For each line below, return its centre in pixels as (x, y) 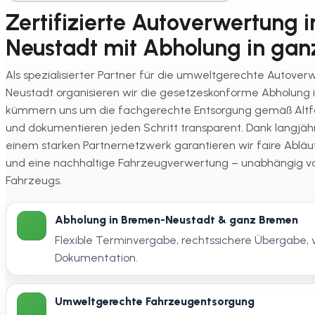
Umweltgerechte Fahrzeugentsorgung (155, 302)
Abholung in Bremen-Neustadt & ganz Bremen (177, 219)
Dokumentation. (97, 257)
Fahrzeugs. (34, 181)
